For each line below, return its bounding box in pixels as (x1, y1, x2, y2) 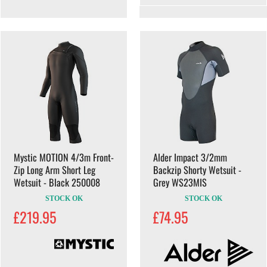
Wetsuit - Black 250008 (14, 175, 100, 190)
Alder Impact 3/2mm (153, 150, 227, 164)
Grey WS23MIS (153, 175, 207, 190)
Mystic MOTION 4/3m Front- (14, 150, 114, 164)
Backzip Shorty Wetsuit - (153, 162, 241, 177)
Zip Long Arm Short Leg (14, 162, 95, 177)
